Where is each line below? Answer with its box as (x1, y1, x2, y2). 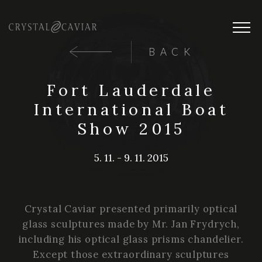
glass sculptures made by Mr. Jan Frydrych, (22, 218, 240, 231)
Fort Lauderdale (46, 80, 216, 101)
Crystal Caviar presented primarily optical (24, 202, 238, 216)
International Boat (33, 99, 229, 120)
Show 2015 (77, 118, 185, 140)
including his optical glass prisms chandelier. (18, 233, 244, 246)
